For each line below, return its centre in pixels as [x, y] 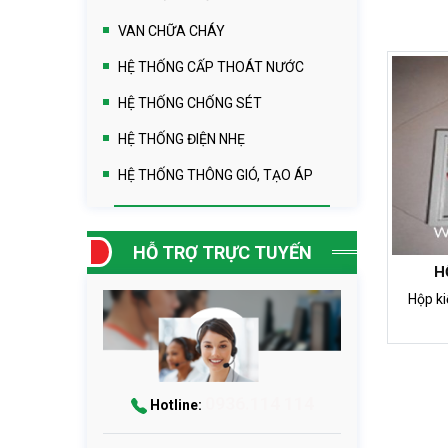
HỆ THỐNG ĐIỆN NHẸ [181, 138]
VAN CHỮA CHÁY [171, 30]
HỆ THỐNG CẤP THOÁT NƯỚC [211, 66]
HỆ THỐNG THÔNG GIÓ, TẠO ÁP [215, 174]
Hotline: [175, 405]
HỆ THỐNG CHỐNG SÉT [190, 102]
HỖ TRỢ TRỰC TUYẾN [222, 252]
